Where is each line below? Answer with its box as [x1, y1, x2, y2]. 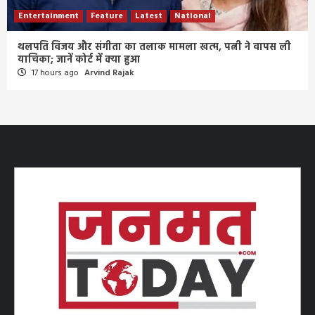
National [174, 8, 211, 23]
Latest [135, 8, 162, 23]
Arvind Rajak [84, 65, 134, 80]
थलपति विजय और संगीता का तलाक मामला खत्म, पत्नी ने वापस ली [18, 39, 291, 56]
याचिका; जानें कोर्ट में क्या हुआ [18, 51, 140, 68]
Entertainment [18, 8, 79, 23]
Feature [91, 8, 123, 23]
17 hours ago [30, 65, 81, 80]
